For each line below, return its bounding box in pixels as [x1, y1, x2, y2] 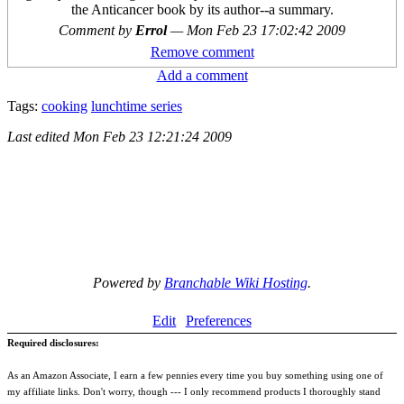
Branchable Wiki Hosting [164, 275, 308, 291]
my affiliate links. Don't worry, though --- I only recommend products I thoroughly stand [7, 386, 381, 398]
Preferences [185, 313, 252, 329]
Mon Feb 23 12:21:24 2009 [73, 129, 232, 145]
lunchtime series [91, 98, 182, 115]
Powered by [93, 275, 164, 291]
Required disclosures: [7, 337, 99, 349]
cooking [41, 98, 87, 115]
